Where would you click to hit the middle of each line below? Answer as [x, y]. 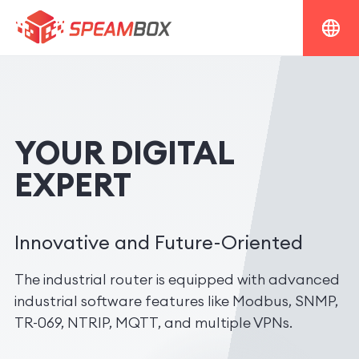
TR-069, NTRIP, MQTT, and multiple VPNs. [153, 322]
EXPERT [73, 184]
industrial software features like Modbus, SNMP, [176, 301]
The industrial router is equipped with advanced [177, 279]
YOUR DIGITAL [125, 152]
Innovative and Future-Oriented [159, 242]
